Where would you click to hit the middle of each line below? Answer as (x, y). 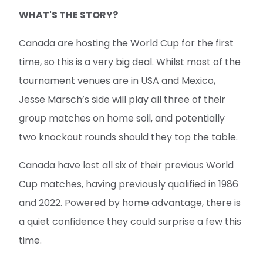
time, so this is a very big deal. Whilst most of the (130, 62)
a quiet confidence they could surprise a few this (130, 222)
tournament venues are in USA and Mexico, (117, 81)
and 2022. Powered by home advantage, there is (130, 203)
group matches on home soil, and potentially (122, 118)
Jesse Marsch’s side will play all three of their (122, 100)
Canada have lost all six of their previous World (126, 165)
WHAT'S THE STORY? (68, 15)
